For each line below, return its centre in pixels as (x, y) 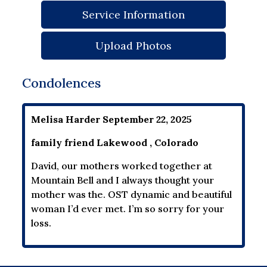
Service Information (133, 14)
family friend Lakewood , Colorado (115, 142)
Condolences (62, 83)
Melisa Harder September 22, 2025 (112, 119)
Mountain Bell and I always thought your (123, 180)
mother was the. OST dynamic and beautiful (132, 194)
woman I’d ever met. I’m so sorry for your (128, 208)
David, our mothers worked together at (122, 165)
